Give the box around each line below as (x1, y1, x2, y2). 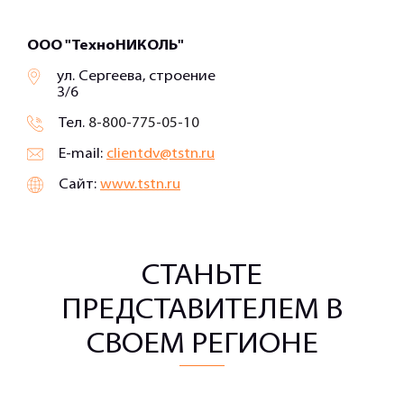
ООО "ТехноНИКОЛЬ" (27, 38, 184, 53)
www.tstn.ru (100, 177, 180, 192)
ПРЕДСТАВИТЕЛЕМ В (61, 296, 343, 326)
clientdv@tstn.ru (106, 146, 215, 161)
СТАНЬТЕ (142, 262, 262, 291)
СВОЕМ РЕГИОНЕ (86, 330, 318, 360)
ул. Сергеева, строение (57, 69, 216, 84)
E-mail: (59, 146, 106, 161)
